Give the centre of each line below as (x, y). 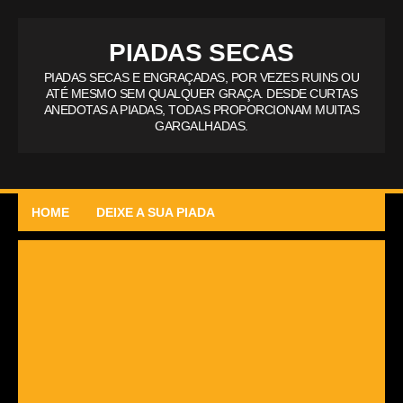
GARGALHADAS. (201, 126)
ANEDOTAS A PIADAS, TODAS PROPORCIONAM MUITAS (201, 110)
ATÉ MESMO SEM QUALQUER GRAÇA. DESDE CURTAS (201, 94)
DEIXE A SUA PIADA (156, 212)
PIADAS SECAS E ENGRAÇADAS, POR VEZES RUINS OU (201, 77)
